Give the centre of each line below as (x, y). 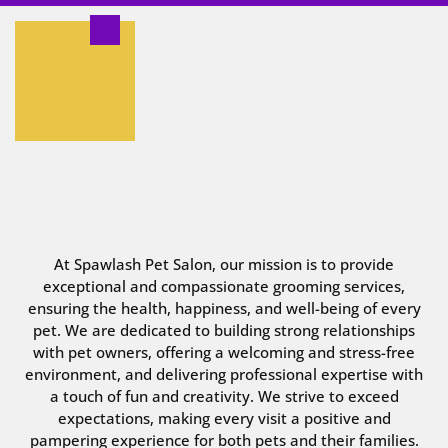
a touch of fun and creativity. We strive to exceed (224, 395)
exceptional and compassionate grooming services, (224, 285)
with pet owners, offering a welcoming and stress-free (224, 351)
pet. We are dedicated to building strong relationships (224, 329)
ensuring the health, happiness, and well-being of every (224, 307)
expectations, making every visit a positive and (224, 417)
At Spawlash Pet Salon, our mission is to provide (224, 263)
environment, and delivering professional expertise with (224, 373)
